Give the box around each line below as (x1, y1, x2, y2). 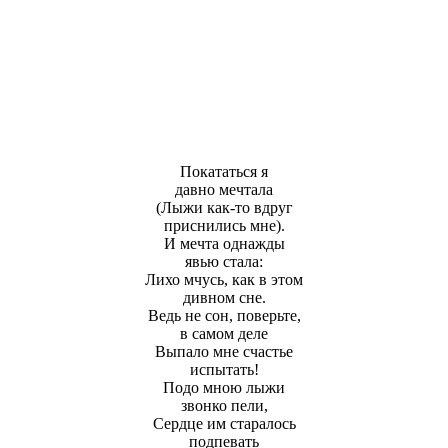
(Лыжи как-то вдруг (155, 198, 293, 216)
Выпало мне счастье (155, 342, 293, 360)
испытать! (189, 360, 259, 378)
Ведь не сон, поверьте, (147, 306, 301, 324)
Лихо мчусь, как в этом (145, 270, 303, 288)
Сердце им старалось (152, 414, 296, 432)
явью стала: (185, 252, 263, 270)
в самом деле (180, 324, 268, 342)
